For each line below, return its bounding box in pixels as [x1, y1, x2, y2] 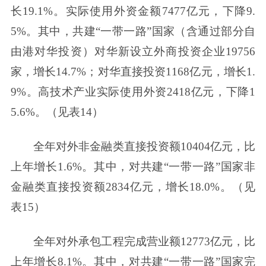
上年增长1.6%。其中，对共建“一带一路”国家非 [10, 160, 256, 173]
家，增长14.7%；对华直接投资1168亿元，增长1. [10, 65, 256, 78]
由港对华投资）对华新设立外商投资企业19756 [10, 45, 256, 58]
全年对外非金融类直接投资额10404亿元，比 [33, 140, 256, 153]
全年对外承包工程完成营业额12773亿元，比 [33, 235, 256, 248]
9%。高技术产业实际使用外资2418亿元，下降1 [10, 85, 256, 98]
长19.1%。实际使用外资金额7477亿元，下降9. [10, 4, 256, 17]
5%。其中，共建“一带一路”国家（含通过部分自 [10, 24, 256, 37]
